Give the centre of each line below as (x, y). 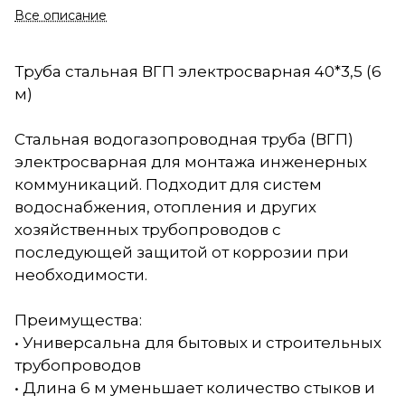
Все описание (61, 15)
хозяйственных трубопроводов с (148, 230)
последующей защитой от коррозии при (182, 252)
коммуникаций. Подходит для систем (168, 184)
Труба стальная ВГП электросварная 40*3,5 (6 (198, 71)
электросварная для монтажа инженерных (191, 162)
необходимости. (81, 275)
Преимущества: (78, 320)
